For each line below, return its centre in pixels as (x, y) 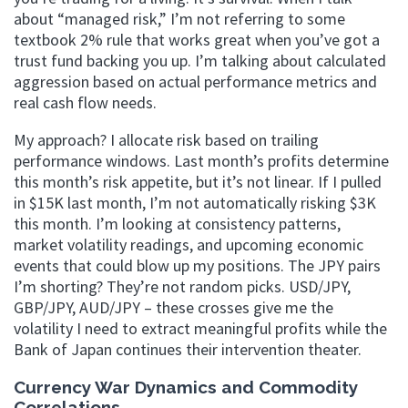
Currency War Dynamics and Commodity (186, 387)
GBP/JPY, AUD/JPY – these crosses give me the (173, 307)
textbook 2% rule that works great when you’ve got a (197, 39)
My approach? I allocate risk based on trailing (166, 139)
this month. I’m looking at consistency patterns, (177, 223)
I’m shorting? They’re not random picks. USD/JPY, (182, 286)
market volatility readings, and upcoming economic (189, 244)
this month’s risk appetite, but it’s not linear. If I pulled (198, 181)
